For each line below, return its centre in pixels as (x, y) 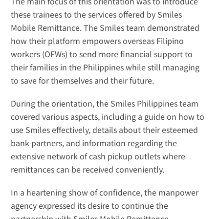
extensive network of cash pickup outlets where (98, 156)
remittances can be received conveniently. (88, 169)
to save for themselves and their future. (83, 80)
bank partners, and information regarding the (94, 143)
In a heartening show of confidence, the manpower (105, 192)
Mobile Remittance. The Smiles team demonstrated (105, 28)
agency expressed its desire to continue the (90, 206)
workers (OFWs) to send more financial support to (102, 54)
